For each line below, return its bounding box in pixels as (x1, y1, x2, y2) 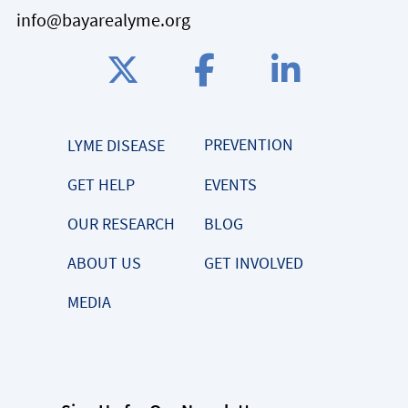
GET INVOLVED (204, 251, 303, 274)
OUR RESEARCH (67, 212, 175, 235)
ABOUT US (67, 251, 141, 274)
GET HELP (67, 173, 135, 196)
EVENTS (204, 173, 257, 196)
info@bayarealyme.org (16, 7, 190, 33)
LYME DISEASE (67, 134, 165, 157)
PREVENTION (204, 133, 293, 156)
